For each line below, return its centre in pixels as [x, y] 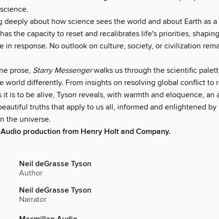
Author [31, 173]
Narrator [33, 200]
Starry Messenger [62, 71]
